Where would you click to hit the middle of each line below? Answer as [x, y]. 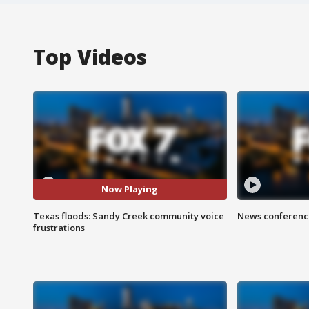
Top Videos [90, 57]
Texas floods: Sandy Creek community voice [129, 216]
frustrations [59, 227]
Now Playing [130, 189]
